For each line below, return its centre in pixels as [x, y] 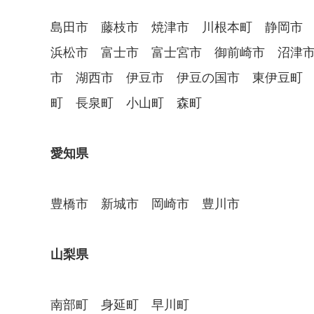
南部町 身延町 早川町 [120, 305]
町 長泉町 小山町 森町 [126, 103]
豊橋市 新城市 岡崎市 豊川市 [145, 204]
